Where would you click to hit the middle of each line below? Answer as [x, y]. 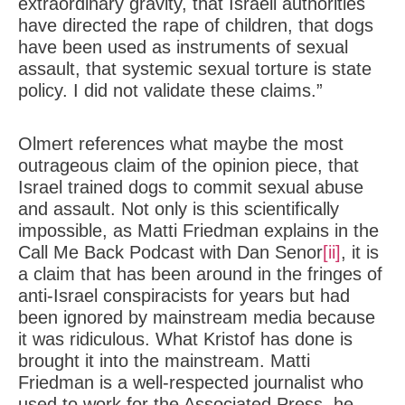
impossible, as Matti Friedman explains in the [198, 231]
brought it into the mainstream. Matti [164, 361]
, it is [360, 252]
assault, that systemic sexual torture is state [195, 69]
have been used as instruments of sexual [183, 47]
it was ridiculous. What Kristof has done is [185, 339]
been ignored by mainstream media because [197, 317]
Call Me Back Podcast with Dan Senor [170, 252]
